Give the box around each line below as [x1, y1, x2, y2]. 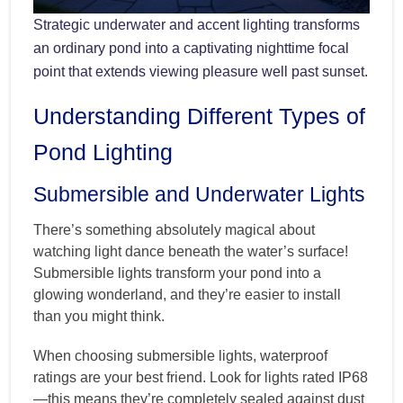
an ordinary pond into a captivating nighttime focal [33, 40, 349, 57]
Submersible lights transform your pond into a [33, 265, 321, 282]
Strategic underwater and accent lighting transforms [33, 17, 360, 33]
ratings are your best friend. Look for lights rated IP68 [33, 370, 368, 386]
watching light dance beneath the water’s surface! [33, 244, 348, 260]
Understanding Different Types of [33, 103, 365, 130]
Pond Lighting [33, 139, 173, 166]
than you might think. [33, 309, 165, 325]
